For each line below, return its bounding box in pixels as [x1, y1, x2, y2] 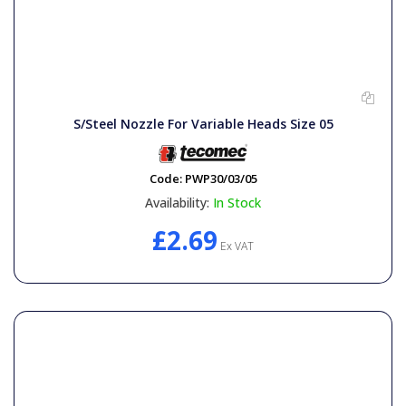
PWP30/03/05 [184, 170, 257, 188]
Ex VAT [217, 238, 254, 255]
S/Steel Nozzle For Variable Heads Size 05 [72, 115, 333, 133]
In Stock [213, 194, 261, 212]
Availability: [145, 194, 209, 212]
